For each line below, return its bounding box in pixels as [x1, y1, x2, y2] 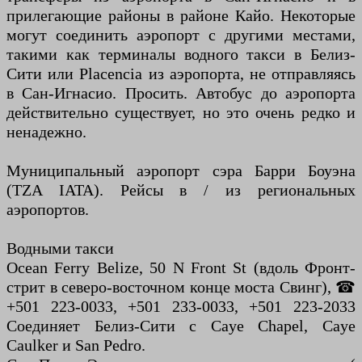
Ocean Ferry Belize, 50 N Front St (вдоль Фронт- [6, 258, 356, 276]
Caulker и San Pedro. [6, 335, 145, 354]
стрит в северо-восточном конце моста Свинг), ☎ [6, 277, 356, 296]
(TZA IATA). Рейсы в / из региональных [6, 180, 356, 199]
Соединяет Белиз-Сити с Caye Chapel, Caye [6, 316, 356, 335]
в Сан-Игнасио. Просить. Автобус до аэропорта [6, 83, 356, 102]
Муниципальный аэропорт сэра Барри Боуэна [6, 161, 356, 179]
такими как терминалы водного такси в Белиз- [6, 44, 356, 63]
